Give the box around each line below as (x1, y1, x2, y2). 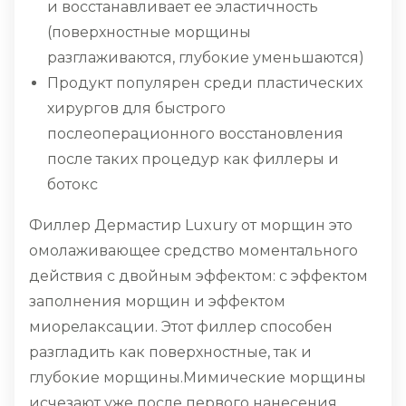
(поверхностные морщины (47, 24, 251, 42)
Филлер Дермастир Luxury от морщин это (29, 217, 353, 235)
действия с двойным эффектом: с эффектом (29, 267, 368, 285)
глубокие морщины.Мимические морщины (29, 369, 366, 387)
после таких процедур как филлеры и (47, 150, 339, 169)
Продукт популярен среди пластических (47, 74, 362, 92)
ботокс (47, 176, 98, 194)
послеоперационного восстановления (47, 125, 343, 143)
